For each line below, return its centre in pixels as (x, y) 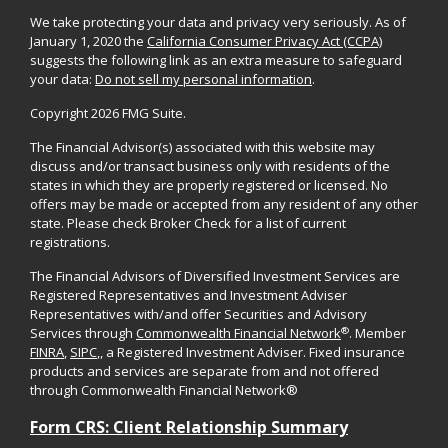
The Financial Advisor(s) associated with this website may (202, 147)
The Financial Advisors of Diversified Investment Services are (215, 276)
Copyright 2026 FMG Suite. (108, 113)
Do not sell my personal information (203, 79)
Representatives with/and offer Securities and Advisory (198, 314)
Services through (83, 333)
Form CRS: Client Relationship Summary (189, 427)
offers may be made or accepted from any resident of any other (224, 204)
